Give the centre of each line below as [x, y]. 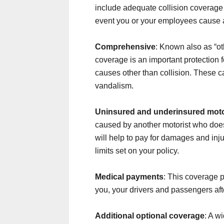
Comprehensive [125, 47]
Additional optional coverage [150, 216]
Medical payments [129, 177]
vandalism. [114, 86]
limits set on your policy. [137, 151]
